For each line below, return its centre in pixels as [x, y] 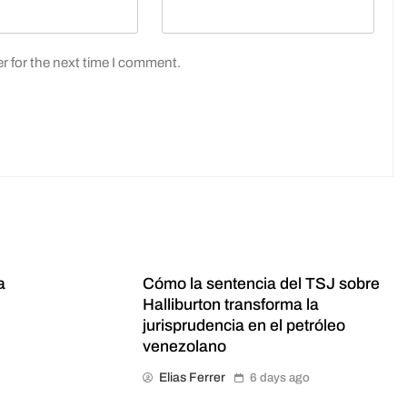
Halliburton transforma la [230, 304]
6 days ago [279, 377]
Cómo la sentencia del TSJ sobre [261, 283]
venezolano [184, 346]
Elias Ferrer [192, 377]
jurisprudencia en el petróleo [243, 325]
